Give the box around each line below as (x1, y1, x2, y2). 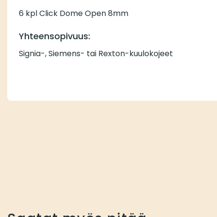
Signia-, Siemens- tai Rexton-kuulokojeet (19, 47, 173, 59)
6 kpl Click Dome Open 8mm (19, 7, 128, 19)
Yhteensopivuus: (19, 30, 90, 42)
